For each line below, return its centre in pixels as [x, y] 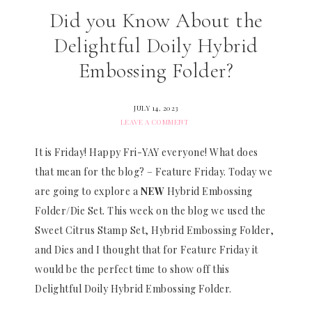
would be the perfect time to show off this [132, 269]
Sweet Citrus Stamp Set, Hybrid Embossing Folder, [154, 230]
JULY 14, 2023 [156, 108]
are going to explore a [88, 191]
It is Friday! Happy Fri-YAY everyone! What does [147, 152]
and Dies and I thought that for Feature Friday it [147, 250]
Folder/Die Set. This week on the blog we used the [150, 211]
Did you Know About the [156, 21]
